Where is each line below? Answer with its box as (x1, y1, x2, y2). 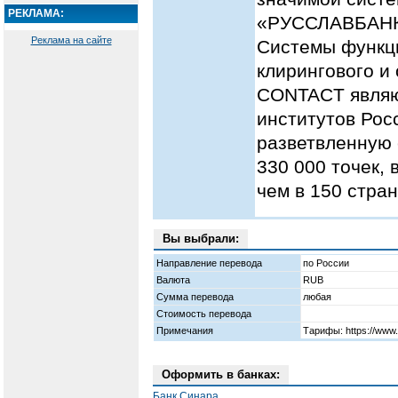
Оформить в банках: (162, 368, 280, 382)
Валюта (156, 275, 190, 286)
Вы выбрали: (163, 232, 239, 246)
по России (303, 258, 349, 269)
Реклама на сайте (30, 34, 112, 45)
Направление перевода (156, 258, 262, 269)
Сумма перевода (156, 291, 234, 303)
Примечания (156, 325, 213, 337)
